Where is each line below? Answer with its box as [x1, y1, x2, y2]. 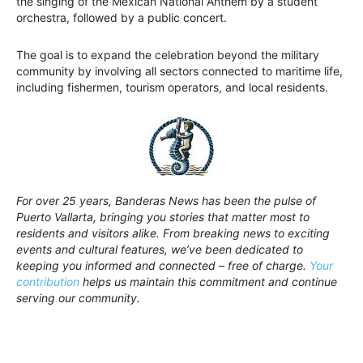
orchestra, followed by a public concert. [16, 10, 227, 24]
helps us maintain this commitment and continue [79, 274, 337, 288]
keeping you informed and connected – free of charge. [16, 258, 310, 272]
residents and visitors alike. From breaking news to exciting [16, 225, 330, 240]
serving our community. [16, 290, 140, 305]
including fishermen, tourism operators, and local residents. [16, 79, 328, 94]
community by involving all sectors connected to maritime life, [16, 63, 343, 78]
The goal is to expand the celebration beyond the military [16, 47, 319, 62]
